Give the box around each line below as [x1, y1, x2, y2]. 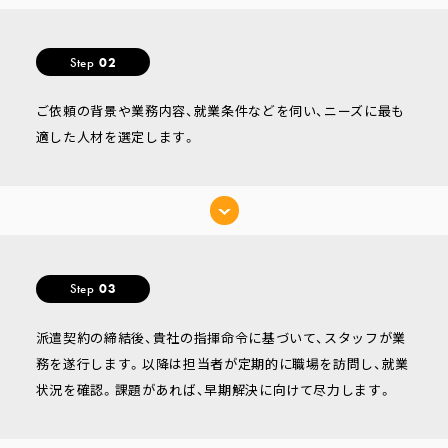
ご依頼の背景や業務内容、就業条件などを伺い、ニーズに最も [35, 101, 406, 121]
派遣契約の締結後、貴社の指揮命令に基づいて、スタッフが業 [35, 327, 407, 347]
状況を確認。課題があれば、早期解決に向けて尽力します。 [35, 379, 393, 399]
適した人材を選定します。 [35, 127, 197, 147]
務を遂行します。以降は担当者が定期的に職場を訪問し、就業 [35, 353, 410, 373]
